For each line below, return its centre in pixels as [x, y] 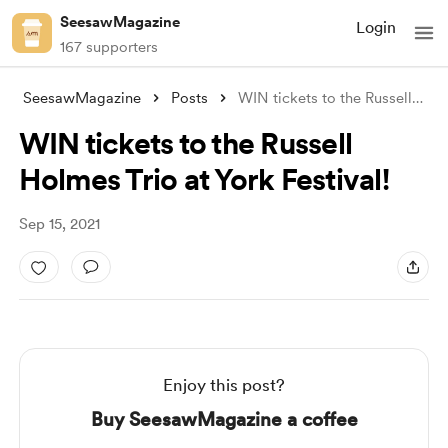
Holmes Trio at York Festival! [203, 179]
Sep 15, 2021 [59, 224]
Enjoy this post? [224, 385]
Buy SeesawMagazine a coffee [224, 419]
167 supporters [109, 47]
